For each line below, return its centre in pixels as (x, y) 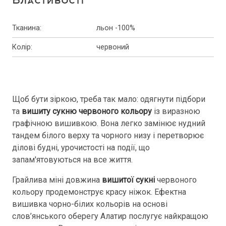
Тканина (26, 28)
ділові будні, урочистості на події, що (81, 148)
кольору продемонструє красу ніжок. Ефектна (99, 192)
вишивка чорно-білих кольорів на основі (90, 204)
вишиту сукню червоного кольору (88, 111)
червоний (112, 47)
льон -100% (116, 28)
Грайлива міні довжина (57, 180)
